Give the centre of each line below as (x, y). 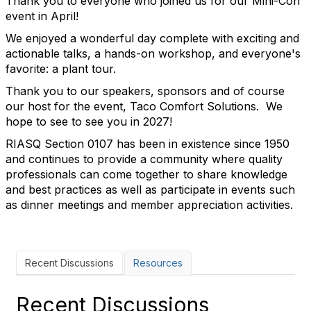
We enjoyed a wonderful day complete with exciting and (152, 38)
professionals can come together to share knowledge (146, 174)
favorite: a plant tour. (61, 68)
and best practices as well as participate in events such (150, 189)
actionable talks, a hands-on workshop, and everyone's (153, 53)
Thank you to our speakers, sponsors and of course (145, 91)
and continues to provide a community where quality (144, 159)
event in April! (44, 16)
